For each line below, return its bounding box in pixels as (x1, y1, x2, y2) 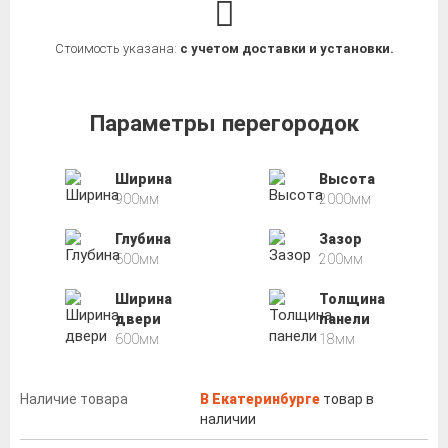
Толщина (318, 290, 385, 307)
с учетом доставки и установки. (179, 41, 394, 57)
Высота (318, 170, 375, 187)
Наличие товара (20, 390, 128, 407)
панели (318, 310, 370, 327)
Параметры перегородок (89, 109, 359, 136)
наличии (200, 410, 256, 427)
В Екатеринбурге (200, 390, 320, 407)
